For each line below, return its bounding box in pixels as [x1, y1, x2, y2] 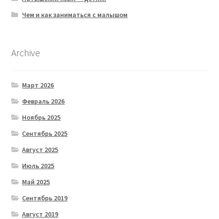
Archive [11, 46, 40, 59]
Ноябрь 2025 [22, 112, 61, 122]
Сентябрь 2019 [22, 193, 68, 202]
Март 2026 [22, 80, 54, 89]
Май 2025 [22, 177, 50, 186]
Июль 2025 [22, 161, 55, 170]
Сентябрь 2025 [22, 129, 68, 138]
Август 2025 [22, 145, 59, 154]
